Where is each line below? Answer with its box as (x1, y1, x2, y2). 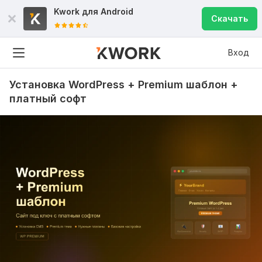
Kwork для (54, 6, 101, 16)
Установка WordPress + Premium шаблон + (9, 78, 238, 91)
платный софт (9, 92, 87, 105)
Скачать (211, 13, 248, 23)
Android (101, 6, 133, 16)
